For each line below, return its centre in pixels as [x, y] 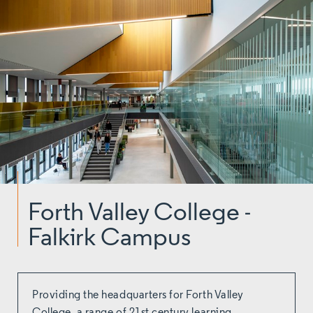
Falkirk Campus [109, 239]
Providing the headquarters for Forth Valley [138, 296]
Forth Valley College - [139, 214]
